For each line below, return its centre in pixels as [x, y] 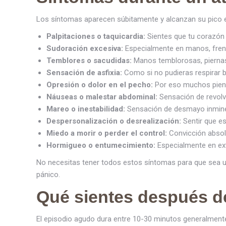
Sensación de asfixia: [84, 73]
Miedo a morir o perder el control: [107, 133]
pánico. [48, 175]
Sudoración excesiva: [85, 48]
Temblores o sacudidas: [89, 61]
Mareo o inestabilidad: [86, 109]
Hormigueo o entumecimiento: [101, 145]
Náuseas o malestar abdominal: [102, 97]
